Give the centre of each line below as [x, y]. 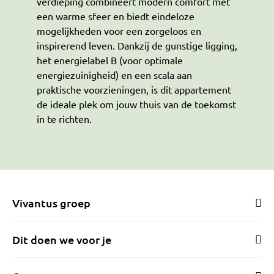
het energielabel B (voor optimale [110, 60]
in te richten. [64, 119]
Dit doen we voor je [62, 239]
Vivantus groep [51, 203]
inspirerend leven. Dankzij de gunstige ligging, [137, 46]
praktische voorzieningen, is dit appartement [134, 90]
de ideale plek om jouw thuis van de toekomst [136, 104]
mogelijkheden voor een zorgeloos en [119, 31]
